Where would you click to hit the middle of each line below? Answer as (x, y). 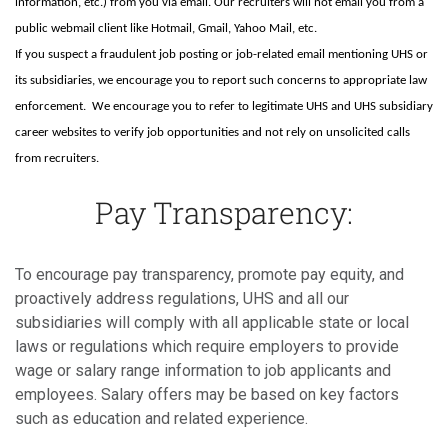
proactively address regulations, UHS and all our (182, 299)
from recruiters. (57, 159)
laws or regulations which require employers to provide (207, 347)
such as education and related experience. (161, 419)
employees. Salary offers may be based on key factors (207, 395)
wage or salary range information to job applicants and (203, 371)
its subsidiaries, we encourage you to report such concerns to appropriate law (221, 81)
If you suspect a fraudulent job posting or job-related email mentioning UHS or (221, 55)
